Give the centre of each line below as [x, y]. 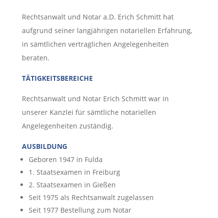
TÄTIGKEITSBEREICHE [57, 78]
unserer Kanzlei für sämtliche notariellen [89, 112]
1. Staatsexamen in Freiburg [74, 172]
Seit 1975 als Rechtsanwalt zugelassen [91, 197]
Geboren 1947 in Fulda [65, 159]
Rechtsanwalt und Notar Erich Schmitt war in [95, 98]
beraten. [36, 57]
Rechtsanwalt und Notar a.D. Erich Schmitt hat [98, 17]
